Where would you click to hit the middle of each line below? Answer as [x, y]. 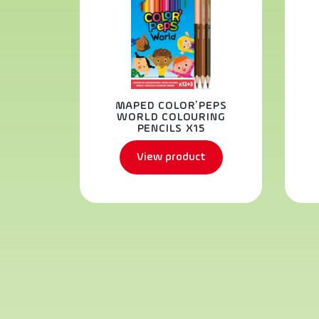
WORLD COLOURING [171, 117]
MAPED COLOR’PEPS [171, 106]
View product [171, 157]
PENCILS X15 [171, 129]
